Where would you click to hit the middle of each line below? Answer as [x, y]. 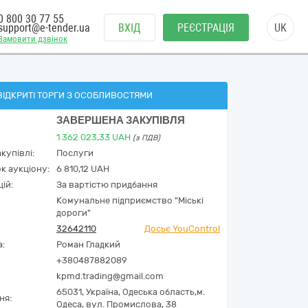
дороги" [74, 213]
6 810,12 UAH [83, 169]
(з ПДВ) [146, 138]
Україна [102, 292]
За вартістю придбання [107, 185]
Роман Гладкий [88, 244]
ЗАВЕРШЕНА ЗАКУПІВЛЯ [121, 120]
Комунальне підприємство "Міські [130, 200]
